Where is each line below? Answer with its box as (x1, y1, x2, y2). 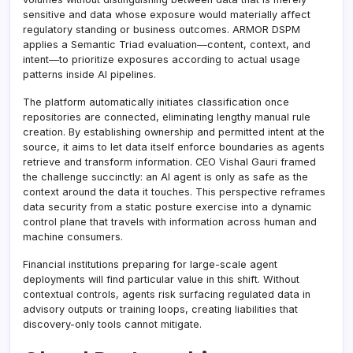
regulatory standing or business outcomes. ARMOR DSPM (23, 23, 300, 35)
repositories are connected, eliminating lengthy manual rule (23, 110, 310, 123)
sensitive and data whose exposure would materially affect (23, 8, 310, 20)
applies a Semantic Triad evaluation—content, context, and (23, 38, 310, 50)
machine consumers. (23, 230, 123, 243)
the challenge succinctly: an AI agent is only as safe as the (23, 170, 308, 183)
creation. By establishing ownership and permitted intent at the (23, 125, 325, 138)
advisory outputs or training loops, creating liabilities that (23, 303, 298, 315)
